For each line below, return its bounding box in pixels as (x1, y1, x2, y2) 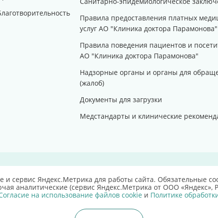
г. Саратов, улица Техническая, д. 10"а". (3, 200, 138, 209)
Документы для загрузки (80, 95, 162, 104)
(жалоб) (80, 78, 104, 88)
